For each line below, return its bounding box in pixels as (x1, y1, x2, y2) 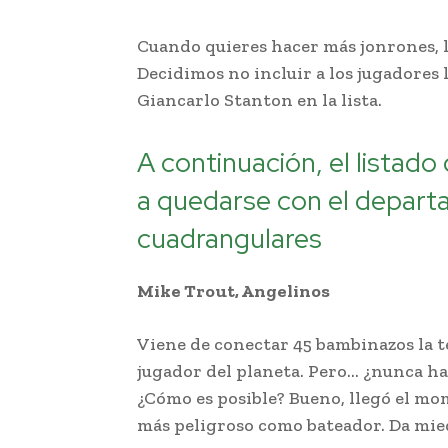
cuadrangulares (137, 220, 322, 256)
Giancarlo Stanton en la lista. (137, 88, 382, 111)
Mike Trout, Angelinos (137, 279, 330, 302)
